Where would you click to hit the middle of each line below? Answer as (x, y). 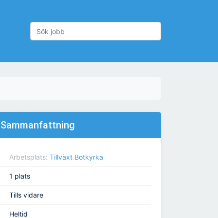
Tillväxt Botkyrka (76, 157)
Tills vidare (26, 195)
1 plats (20, 176)
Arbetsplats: (29, 157)
